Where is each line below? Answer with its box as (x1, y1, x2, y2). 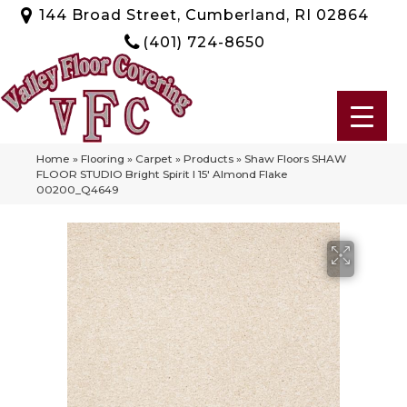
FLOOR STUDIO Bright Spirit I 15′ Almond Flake (36, 166, 288, 181)
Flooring (81, 151, 124, 165)
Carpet (135, 151, 173, 165)
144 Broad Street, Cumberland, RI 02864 (38, 5, 369, 24)
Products (184, 151, 233, 165)
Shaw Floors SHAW (244, 151, 346, 165)
